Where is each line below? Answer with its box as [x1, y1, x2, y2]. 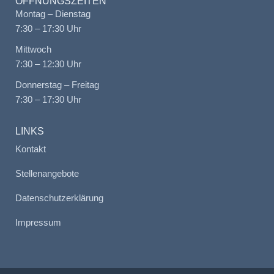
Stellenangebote [15, 169, 79, 179]
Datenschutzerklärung [15, 193, 103, 204]
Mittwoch [15, 44, 51, 54]
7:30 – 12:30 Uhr [15, 59, 81, 69]
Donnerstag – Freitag [15, 80, 99, 91]
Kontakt [15, 144, 46, 155]
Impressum [15, 218, 61, 228]
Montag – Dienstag [15, 9, 91, 19]
